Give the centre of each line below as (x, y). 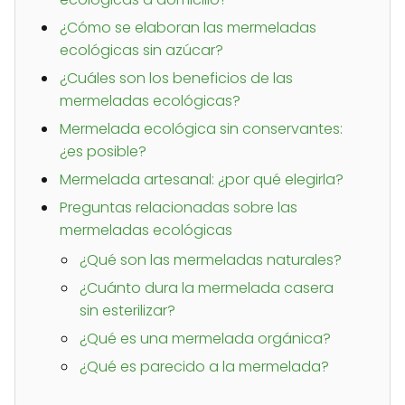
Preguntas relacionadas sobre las (179, 208)
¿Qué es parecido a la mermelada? (204, 367)
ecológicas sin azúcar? (141, 51)
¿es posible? (103, 152)
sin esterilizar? (127, 311)
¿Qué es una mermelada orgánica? (205, 339)
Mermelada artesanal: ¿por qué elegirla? (202, 180)
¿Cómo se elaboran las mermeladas (188, 28)
